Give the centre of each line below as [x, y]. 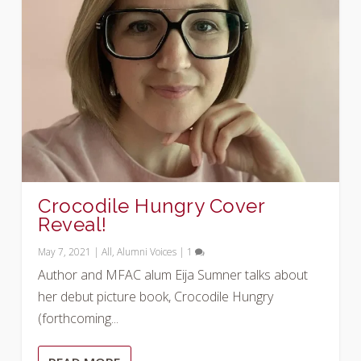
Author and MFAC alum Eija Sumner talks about [173, 274]
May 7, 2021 [65, 251]
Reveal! [73, 224]
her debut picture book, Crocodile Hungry [156, 296]
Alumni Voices [147, 251]
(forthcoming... [79, 318]
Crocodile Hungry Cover [151, 205]
